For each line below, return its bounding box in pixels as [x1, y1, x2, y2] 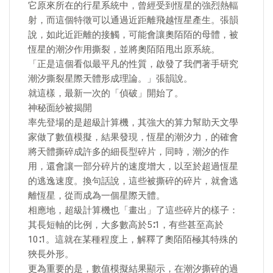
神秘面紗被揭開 [28, 102, 92, 113]
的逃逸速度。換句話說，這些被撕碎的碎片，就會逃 [28, 175, 238, 186]
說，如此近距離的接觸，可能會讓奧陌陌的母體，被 [28, 29, 238, 40]
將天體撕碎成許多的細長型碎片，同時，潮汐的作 [28, 146, 229, 157]
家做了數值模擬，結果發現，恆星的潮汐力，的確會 [28, 132, 238, 143]
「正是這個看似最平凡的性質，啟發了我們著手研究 [28, 58, 238, 69]
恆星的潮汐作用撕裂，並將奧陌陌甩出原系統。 [28, 44, 220, 55]
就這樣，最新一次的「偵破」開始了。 [28, 88, 183, 99]
